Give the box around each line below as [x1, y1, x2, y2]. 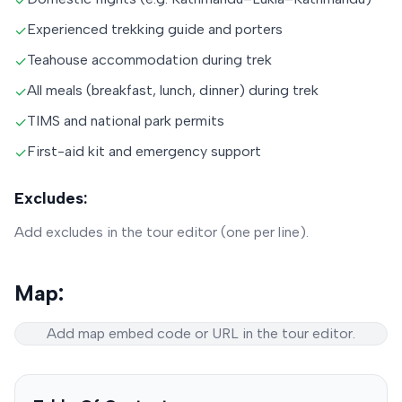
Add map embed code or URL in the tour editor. [47, 324, 355, 342]
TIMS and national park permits [27, 111, 224, 129]
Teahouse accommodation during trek [27, 50, 272, 68]
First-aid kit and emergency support [27, 142, 261, 160]
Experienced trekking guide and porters [27, 20, 283, 38]
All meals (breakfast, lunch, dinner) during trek [27, 81, 319, 99]
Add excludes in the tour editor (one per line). [14, 223, 309, 240]
